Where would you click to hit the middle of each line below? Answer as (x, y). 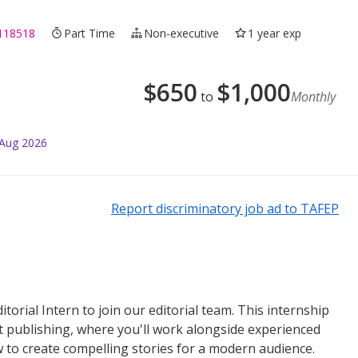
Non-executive (182, 33)
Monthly (313, 96)
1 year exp (275, 33)
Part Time (90, 33)
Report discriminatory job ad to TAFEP (225, 208)
